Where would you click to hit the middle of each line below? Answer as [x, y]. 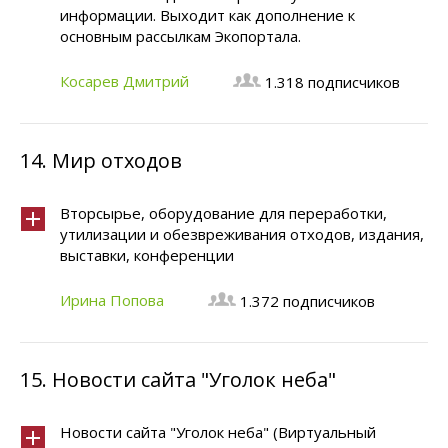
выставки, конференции [147, 255]
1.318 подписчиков [332, 82]
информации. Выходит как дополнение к [207, 15]
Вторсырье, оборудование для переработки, [223, 213]
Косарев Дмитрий [124, 81]
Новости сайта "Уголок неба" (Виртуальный [218, 432]
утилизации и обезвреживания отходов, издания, [242, 234]
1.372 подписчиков [307, 301]
